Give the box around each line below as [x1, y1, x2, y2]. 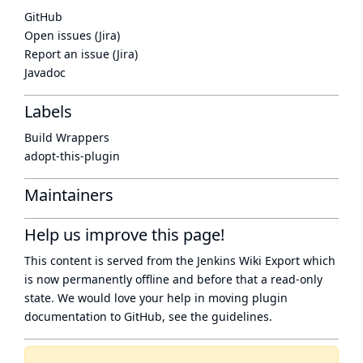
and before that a [169, 271, 271, 287]
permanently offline [62, 271, 169, 287]
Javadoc [24, 65, 66, 80]
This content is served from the [24, 253, 197, 268]
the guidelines [190, 309, 269, 324]
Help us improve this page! [24, 224, 224, 246]
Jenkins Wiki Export [197, 253, 300, 268]
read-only [271, 271, 322, 287]
